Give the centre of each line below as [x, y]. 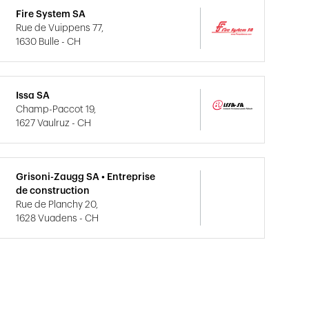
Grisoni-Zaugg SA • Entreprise [86, 177]
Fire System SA [51, 14]
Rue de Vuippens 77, [60, 28]
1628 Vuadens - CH [58, 219]
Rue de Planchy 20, [57, 205]
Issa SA [33, 96]
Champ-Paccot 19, [56, 110]
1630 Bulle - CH [49, 42]
